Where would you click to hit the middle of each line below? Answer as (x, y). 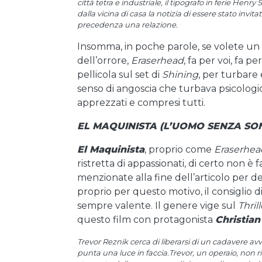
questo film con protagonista (146, 220)
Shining (180, 75)
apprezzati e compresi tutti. (141, 103)
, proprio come (179, 149)
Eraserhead (157, 61)
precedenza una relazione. (127, 25)
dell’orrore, (104, 61)
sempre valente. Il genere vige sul (158, 206)
